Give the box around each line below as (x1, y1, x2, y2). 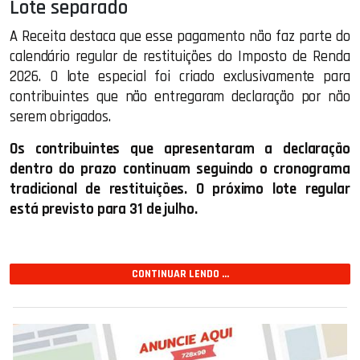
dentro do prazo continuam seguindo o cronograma (10, 160, 350, 179)
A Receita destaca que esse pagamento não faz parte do (10, 27, 350, 47)
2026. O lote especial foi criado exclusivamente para (10, 67, 350, 87)
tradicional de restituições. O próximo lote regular (10, 180, 350, 199)
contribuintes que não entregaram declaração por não (10, 88, 350, 107)
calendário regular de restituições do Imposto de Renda (10, 47, 350, 67)
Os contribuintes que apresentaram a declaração (10, 140, 350, 159)
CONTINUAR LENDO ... (131, 267, 229, 282)
